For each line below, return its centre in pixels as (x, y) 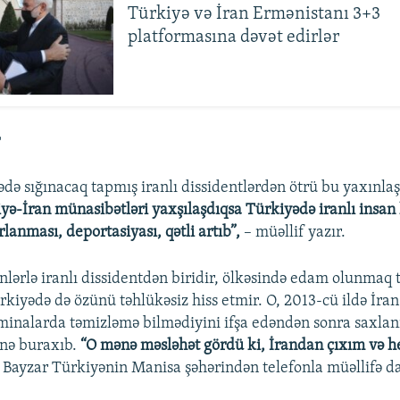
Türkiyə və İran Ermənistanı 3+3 (254, 15)
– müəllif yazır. (295, 233)
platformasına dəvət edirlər (234, 38)
